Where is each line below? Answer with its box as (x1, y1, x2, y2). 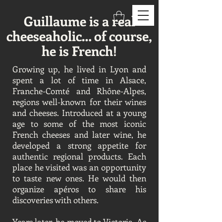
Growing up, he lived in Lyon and (12, 63, 146, 74)
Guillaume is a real (23, 12, 135, 30)
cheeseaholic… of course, (6, 27, 152, 45)
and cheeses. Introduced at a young (12, 107, 146, 118)
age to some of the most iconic (12, 118, 146, 129)
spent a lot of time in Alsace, (12, 74, 146, 85)
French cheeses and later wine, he (12, 129, 146, 140)
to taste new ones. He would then (12, 172, 146, 183)
